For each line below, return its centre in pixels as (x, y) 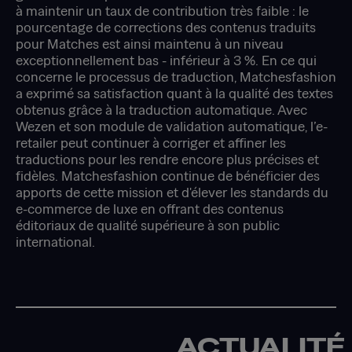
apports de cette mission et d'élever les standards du (172, 192)
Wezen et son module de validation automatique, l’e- (172, 126)
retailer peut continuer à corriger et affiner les (151, 142)
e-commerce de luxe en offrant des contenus (150, 208)
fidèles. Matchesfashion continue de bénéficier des (168, 175)
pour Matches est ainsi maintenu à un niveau (150, 43)
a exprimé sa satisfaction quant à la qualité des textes (174, 93)
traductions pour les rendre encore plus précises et (167, 159)
